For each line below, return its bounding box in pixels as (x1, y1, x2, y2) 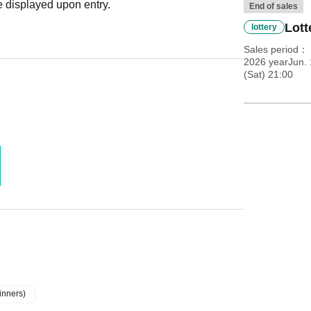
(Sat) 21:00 (243, 68, 293, 80)
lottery (251, 22, 277, 32)
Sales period (243, 43, 299, 55)
